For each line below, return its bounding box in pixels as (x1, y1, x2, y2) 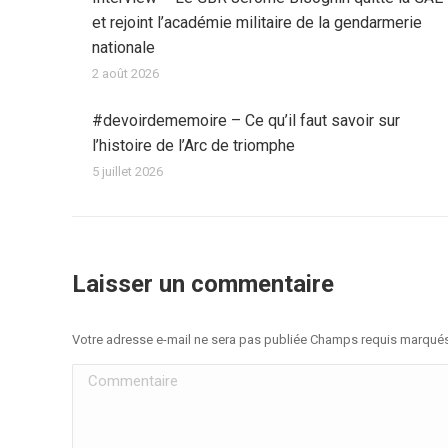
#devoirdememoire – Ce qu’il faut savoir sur (92, 111, 400, 130)
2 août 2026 (92, 66, 159, 81)
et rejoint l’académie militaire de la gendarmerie (92, 13, 422, 32)
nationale (92, 38, 155, 57)
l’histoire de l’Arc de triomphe (92, 136, 295, 155)
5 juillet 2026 (92, 164, 163, 179)
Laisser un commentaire (72, 270, 334, 298)
